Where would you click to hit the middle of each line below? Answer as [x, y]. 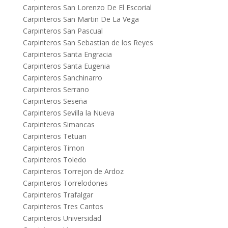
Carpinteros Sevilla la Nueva [68, 113]
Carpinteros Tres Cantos [63, 207]
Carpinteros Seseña [55, 101]
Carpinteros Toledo [54, 160]
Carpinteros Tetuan [54, 136]
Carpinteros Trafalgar [58, 195]
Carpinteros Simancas [59, 125]
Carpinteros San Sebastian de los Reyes [88, 43]
